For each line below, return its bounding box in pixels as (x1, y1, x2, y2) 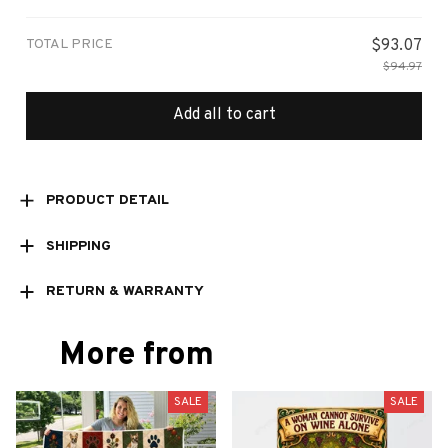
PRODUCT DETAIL (45, 191, 169, 209)
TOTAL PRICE (26, 35, 113, 53)
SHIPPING (45, 237, 111, 255)
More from (60, 335, 214, 376)
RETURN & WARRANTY (45, 283, 204, 301)
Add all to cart (172, 105, 276, 126)
